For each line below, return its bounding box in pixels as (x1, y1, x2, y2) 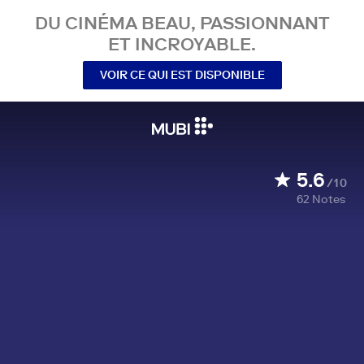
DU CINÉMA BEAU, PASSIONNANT (34, 11, 330, 34)
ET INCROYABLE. (108, 32, 256, 55)
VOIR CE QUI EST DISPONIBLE (99, 67, 265, 82)
